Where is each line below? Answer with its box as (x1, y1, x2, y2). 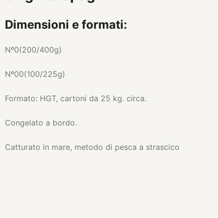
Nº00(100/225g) (5, 69, 65, 79)
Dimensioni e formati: (5, 18, 127, 32)
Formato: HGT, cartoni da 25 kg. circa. (5, 93, 146, 103)
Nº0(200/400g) (5, 45, 62, 54)
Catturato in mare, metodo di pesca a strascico (5, 142, 180, 152)
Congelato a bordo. (5, 118, 77, 127)
